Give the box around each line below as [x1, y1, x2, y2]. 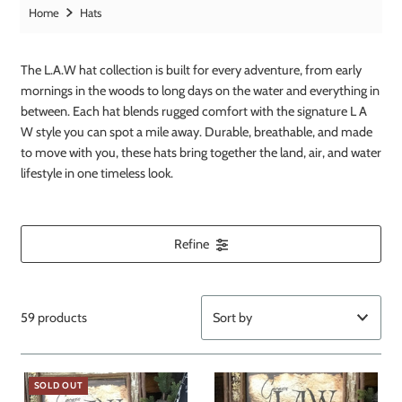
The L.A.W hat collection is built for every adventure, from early [20, 62, 362, 79]
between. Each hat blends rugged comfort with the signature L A [20, 103, 367, 120]
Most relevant [214, 380, 288, 395]
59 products [20, 309, 87, 326]
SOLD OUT [33, 380, 83, 392]
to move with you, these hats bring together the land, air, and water [20, 144, 381, 162]
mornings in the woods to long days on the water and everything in [20, 83, 380, 100]
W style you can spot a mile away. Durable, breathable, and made [20, 124, 372, 141]
